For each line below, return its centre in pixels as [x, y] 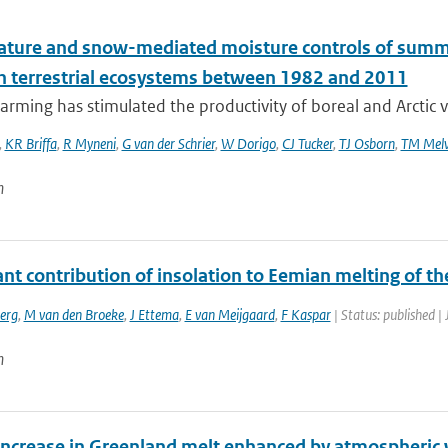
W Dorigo [248, 143]
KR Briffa [30, 143]
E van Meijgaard [229, 314]
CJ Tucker [307, 143]
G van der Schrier [168, 143]
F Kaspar [305, 314]
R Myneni [89, 143]
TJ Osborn [366, 143]
